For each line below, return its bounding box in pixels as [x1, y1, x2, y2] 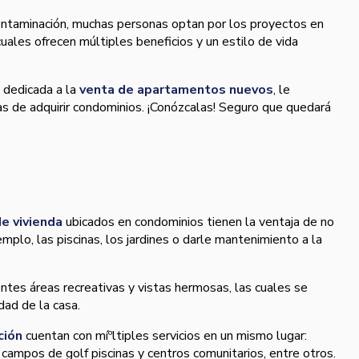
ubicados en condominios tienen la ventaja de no [63, 213, 334, 232]
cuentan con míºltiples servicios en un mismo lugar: [22, 327, 307, 345]
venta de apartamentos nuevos [79, 81, 273, 99]
